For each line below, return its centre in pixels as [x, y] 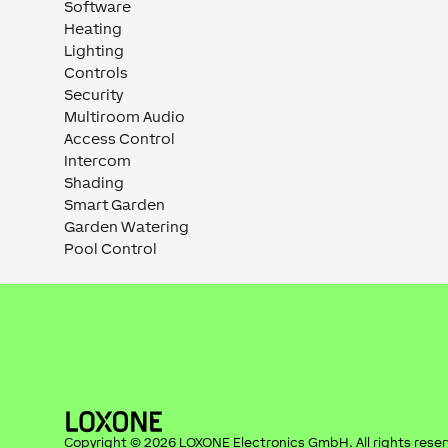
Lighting [94, 50]
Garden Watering [126, 226]
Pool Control [110, 248]
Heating [93, 28]
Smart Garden [114, 204]
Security [93, 94]
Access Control [119, 138]
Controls [96, 72]
